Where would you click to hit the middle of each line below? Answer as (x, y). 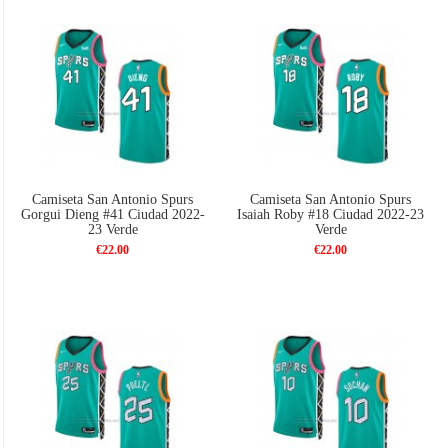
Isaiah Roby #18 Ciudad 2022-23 (331, 215)
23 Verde (112, 230)
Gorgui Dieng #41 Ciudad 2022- (112, 215)
